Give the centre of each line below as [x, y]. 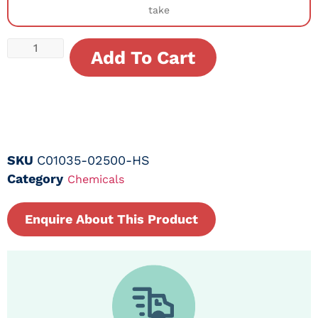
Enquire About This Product [111, 219]
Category [35, 178]
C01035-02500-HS [93, 160]
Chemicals [96, 179]
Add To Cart [143, 58]
